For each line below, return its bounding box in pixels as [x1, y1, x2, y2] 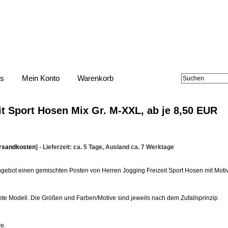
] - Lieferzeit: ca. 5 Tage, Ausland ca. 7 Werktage [36, 144, 174, 151]
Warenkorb [77, 74, 113, 82]
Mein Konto [22, 74, 60, 82]
